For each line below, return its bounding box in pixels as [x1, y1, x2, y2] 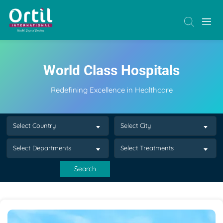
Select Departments [13, 144, 72, 152]
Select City [120, 121, 151, 129]
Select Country [13, 121, 56, 129]
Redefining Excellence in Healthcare [50, 85, 173, 95]
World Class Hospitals [43, 62, 180, 79]
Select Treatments [120, 144, 174, 152]
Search [74, 164, 97, 173]
